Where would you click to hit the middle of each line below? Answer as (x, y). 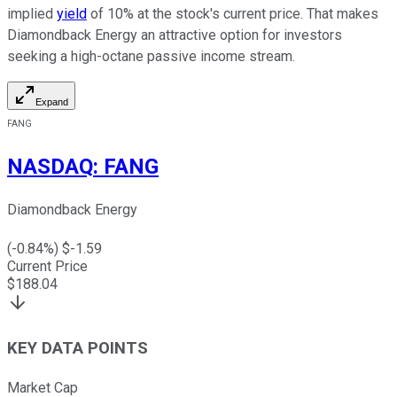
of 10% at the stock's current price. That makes (233, 13)
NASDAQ (50, 166)
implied (32, 13)
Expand (52, 101)
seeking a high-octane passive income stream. (151, 56)
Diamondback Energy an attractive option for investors (175, 35)
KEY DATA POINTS (78, 349)
